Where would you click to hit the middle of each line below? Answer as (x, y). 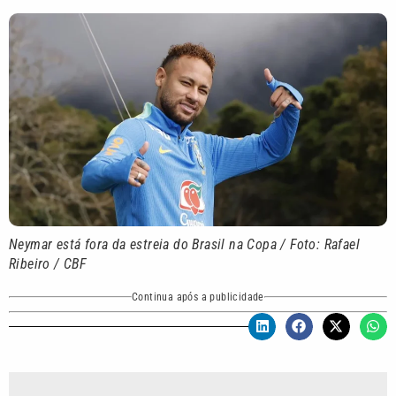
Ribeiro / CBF (48, 263)
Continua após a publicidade (198, 297)
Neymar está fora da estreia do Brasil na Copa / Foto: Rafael (184, 244)
